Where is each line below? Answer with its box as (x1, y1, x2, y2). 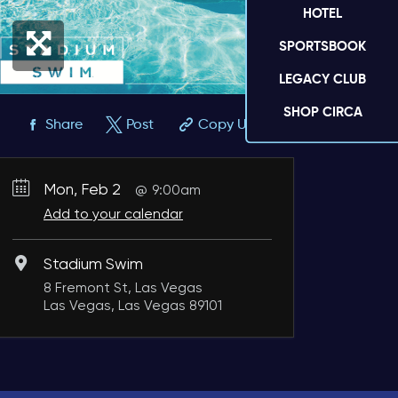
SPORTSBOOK (279, 39, 366, 53)
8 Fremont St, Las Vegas (43, 281, 203, 296)
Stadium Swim (43, 257, 143, 274)
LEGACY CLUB (279, 72, 366, 86)
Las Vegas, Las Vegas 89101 (43, 298, 222, 314)
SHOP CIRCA (283, 105, 362, 119)
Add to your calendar (43, 207, 183, 222)
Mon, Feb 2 (43, 181, 121, 198)
